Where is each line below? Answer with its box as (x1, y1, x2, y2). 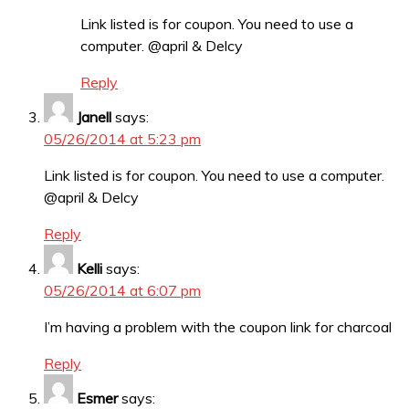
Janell (77, 108, 111, 127)
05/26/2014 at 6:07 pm (44, 281, 201, 300)
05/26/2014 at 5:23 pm (44, 130, 201, 149)
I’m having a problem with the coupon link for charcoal (44, 318, 392, 337)
